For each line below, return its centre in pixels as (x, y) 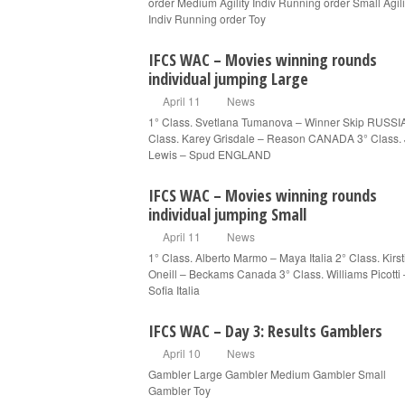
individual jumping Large (228, 79)
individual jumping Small (227, 214)
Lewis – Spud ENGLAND (210, 154)
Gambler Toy (179, 390)
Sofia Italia (174, 290)
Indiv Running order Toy (207, 19)
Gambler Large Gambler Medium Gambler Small (267, 374)
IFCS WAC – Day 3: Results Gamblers (265, 331)
